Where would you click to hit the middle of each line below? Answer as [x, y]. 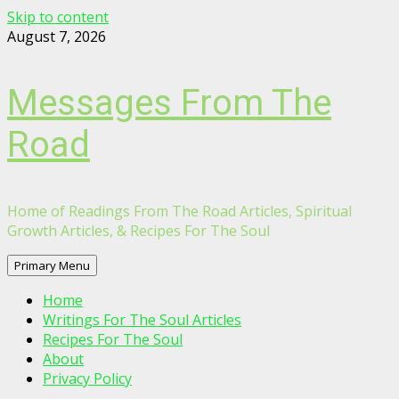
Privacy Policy [87, 379]
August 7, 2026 [57, 37]
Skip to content [58, 17]
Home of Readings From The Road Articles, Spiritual [179, 211]
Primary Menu [52, 265]
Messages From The [169, 103]
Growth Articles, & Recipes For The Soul [138, 231]
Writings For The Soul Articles [142, 320]
